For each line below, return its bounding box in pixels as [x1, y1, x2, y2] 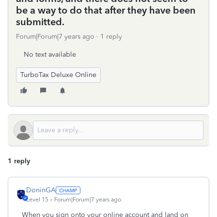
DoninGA [26, 186, 56, 194]
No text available [24, 50, 76, 59]
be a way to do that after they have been [16, 4, 196, 16]
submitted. [16, 16, 64, 28]
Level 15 [26, 196, 48, 203]
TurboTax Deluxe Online [20, 71, 96, 79]
